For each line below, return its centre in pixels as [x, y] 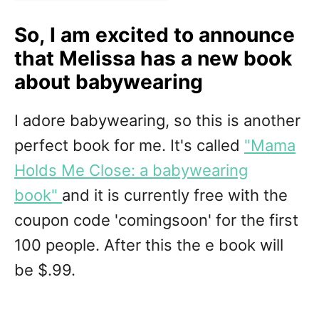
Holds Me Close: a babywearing [131, 171]
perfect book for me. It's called [129, 146]
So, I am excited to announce [155, 35]
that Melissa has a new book [153, 59]
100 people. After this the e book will [149, 245]
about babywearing [109, 82]
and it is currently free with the [175, 195]
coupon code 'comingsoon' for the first [156, 220]
